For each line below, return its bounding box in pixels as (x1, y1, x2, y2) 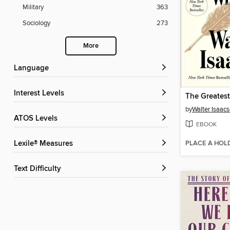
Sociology (23, 19, 50, 28)
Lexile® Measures (18, 139, 73, 149)
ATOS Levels (18, 114, 57, 124)
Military (23, 3, 44, 12)
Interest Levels (16, 89, 64, 99)
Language (18, 64, 49, 73)
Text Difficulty (17, 164, 61, 174)
